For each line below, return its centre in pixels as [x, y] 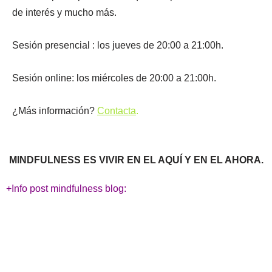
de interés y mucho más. [64, 12]
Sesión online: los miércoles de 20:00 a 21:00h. [114, 78]
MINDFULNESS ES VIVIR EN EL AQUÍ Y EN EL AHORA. [136, 160]
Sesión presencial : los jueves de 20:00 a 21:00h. [118, 45]
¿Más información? [55, 111]
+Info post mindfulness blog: [66, 189]
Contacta [117, 111]
